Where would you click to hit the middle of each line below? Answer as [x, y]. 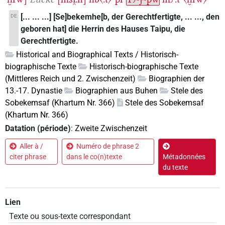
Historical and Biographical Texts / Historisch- [97, 54]
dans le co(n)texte [94, 157]
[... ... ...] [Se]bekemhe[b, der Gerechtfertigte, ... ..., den [120, 17]
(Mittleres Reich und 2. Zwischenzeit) [70, 78]
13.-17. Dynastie [34, 90]
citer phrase [28, 157]
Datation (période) [38, 129]
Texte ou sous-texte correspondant [70, 216]
